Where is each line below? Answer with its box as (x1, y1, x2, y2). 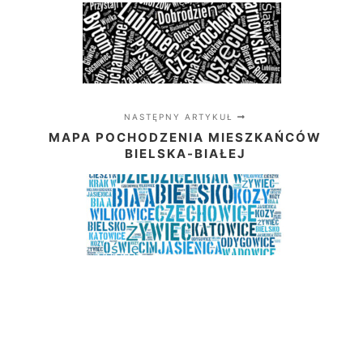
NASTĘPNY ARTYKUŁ (124, 112, 238, 122)
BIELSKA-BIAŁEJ (124, 146, 246, 162)
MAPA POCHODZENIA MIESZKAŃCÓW (49, 130, 322, 146)
